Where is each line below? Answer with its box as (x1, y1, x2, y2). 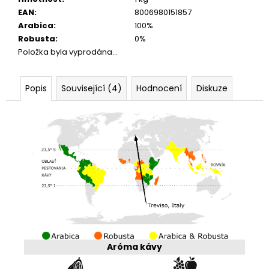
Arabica (18, 19, 53, 31)
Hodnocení (136, 82, 182, 94)
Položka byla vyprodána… (18, 46, 118, 58)
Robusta (18, 32, 55, 44)
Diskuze (196, 82, 228, 94)
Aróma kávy (107, 240, 162, 253)
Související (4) (61, 82, 122, 94)
